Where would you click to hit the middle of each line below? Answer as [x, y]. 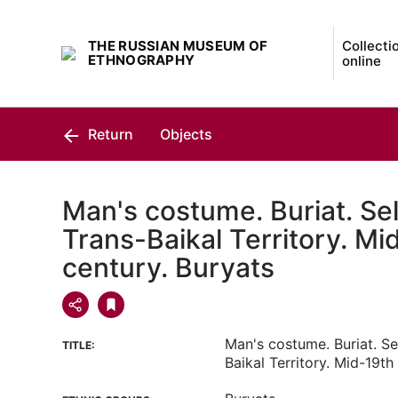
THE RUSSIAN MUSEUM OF [178, 46]
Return [109, 134]
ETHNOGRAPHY [142, 60]
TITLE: [79, 345]
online [361, 61]
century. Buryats [168, 267]
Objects [186, 134]
